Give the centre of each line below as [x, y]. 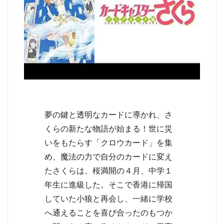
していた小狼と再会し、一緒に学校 [108, 199]
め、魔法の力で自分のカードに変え [108, 157]
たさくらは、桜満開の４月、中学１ [108, 171]
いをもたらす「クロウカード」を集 [108, 143]
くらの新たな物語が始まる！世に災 [108, 129]
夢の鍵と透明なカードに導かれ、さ [108, 115]
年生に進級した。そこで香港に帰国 [108, 185]
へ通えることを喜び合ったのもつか [108, 213]
